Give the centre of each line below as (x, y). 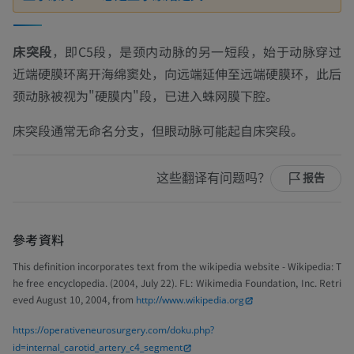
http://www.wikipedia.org (190, 299)
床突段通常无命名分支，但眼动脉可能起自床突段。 (158, 130)
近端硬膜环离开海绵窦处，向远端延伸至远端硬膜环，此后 (177, 73)
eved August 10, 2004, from (74, 299)
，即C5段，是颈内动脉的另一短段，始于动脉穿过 (196, 51)
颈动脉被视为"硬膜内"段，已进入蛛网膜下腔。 (145, 95)
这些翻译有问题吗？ (213, 178)
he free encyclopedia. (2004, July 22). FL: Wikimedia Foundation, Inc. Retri (177, 282)
